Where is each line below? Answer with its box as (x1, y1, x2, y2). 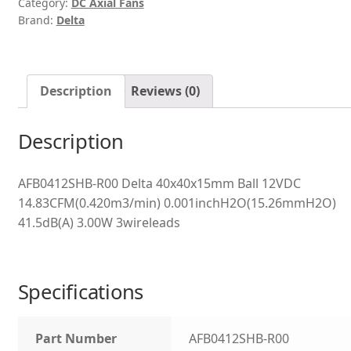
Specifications (17, 277, 144, 306)
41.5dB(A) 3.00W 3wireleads (17, 214, 180, 232)
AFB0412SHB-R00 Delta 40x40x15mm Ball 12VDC (17, 175, 301, 193)
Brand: (17, 12, 56, 27)
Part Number (35, 330, 118, 348)
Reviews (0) (130, 81, 200, 100)
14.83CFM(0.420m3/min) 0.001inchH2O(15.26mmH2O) (17, 194, 336, 212)
